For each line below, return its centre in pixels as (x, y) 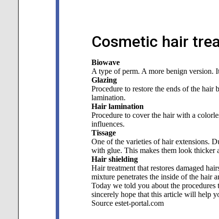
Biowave (105, 62)
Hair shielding (114, 159)
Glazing (104, 80)
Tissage (103, 133)
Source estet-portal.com (127, 203)
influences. (108, 124)
